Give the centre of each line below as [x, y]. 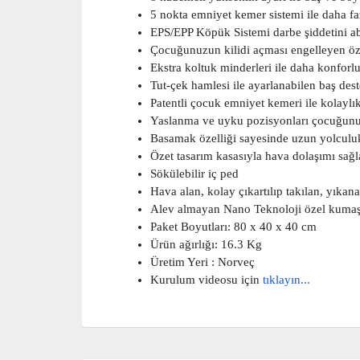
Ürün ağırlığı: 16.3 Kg [206, 244]
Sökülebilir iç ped [196, 174]
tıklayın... [286, 280]
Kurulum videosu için [207, 280]
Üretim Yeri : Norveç [202, 262]
